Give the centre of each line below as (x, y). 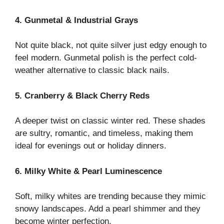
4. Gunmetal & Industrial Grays (76, 20)
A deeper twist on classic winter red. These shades (110, 121)
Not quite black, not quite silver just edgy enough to (111, 45)
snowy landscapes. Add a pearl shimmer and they (108, 209)
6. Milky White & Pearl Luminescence (88, 171)
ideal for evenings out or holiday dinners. (91, 146)
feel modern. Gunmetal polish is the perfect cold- (106, 58)
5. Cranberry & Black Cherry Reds (82, 95)
